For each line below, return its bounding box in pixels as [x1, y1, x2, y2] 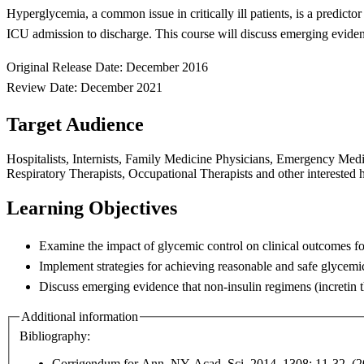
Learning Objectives [6, 197, 177, 219]
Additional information [21, 310, 138, 324]
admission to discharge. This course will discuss [32, 27, 280, 41]
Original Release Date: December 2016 [6, 60, 208, 75]
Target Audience [6, 114, 144, 136]
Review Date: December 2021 [6, 80, 162, 95]
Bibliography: [19, 328, 93, 343]
